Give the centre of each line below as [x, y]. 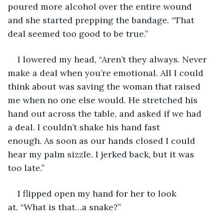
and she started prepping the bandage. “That [102, 20]
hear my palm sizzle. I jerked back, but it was [102, 154]
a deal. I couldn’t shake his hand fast [85, 127]
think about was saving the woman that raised [105, 86]
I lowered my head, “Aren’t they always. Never [113, 59]
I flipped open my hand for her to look [98, 193]
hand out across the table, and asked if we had [106, 113]
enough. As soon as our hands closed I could [103, 140]
